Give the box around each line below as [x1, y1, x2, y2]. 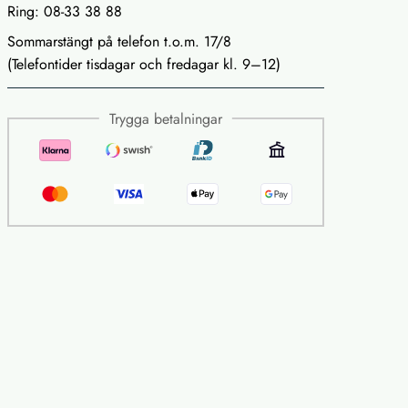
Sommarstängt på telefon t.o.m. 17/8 [7, 31, 231, 53]
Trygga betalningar [109, 108, 222, 130]
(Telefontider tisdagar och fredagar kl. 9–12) [7, 54, 280, 76]
